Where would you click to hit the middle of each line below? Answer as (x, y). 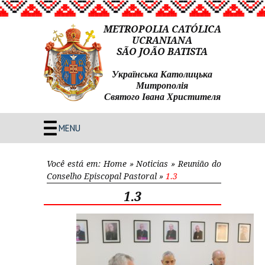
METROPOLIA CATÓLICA (162, 29)
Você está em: (75, 164)
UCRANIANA (162, 41)
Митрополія (162, 85)
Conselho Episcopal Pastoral (102, 176)
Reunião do (200, 164)
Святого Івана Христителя (162, 97)
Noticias (152, 164)
